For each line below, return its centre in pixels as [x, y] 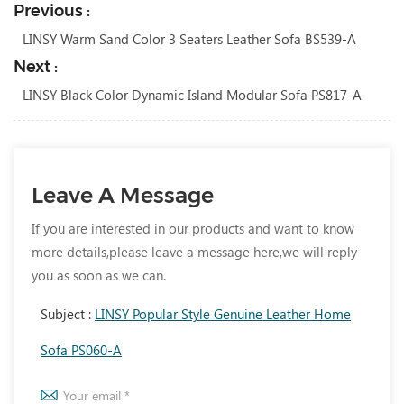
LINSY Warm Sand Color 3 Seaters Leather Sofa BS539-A [189, 39]
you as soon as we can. [99, 275]
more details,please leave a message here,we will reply [194, 252]
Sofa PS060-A [81, 350]
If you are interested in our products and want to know [193, 229]
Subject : [68, 314]
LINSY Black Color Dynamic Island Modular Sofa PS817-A [192, 95]
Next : [36, 67]
